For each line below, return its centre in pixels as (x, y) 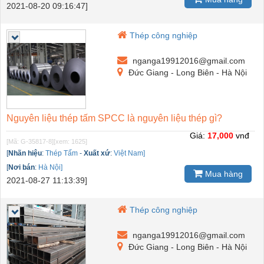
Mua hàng (223, 174)
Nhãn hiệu (25, 154)
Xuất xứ (97, 154)
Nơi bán (22, 168)
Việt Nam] (129, 154)
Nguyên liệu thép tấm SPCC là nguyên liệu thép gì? (114, 118)
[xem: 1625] (70, 142)
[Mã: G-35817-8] (30, 142)
